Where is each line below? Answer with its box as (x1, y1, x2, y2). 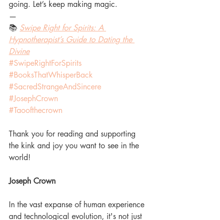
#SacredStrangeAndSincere (9, 81, 101, 92)
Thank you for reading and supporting (9, 128, 138, 139)
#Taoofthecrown (9, 105, 62, 115)
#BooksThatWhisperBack (9, 69, 93, 80)
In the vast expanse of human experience (9, 199, 147, 210)
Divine (9, 46, 29, 56)
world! (9, 152, 30, 163)
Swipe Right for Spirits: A (20, 22, 106, 33)
